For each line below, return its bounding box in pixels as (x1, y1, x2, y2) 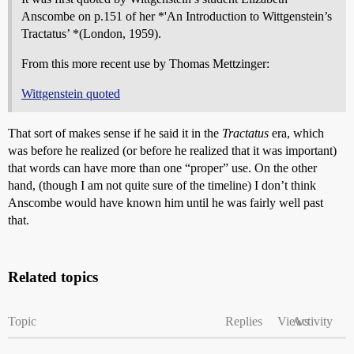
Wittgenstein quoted (21, 86, 120, 100)
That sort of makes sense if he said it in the (8, 126, 222, 140)
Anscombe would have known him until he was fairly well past (8, 195, 323, 209)
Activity (292, 314, 333, 328)
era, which (269, 126, 324, 140)
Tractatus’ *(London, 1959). (21, 26, 161, 40)
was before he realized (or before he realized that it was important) (8, 143, 337, 157)
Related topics (8, 268, 98, 285)
